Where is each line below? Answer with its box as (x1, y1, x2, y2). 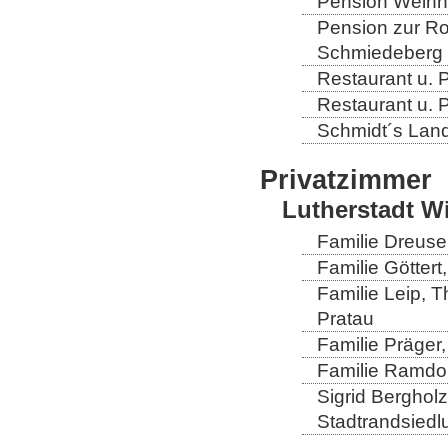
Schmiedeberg (317, 41, 443, 63)
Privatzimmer (260, 163, 432, 195)
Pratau (317, 307, 374, 329)
